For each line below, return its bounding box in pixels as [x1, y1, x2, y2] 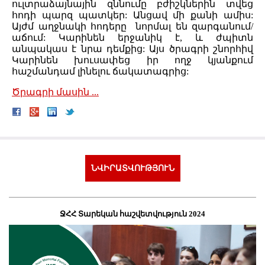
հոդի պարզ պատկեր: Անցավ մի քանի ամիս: [12, 10, 253, 21]
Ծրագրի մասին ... [12, 87, 99, 98]
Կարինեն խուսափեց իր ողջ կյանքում [12, 55, 253, 66]
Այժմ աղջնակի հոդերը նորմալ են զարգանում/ [12, 21, 253, 32]
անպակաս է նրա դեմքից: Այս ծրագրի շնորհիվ [12, 44, 253, 54]
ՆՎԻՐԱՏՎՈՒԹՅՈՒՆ [91, 164, 174, 173]
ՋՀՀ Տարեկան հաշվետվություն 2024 [60, 209, 205, 219]
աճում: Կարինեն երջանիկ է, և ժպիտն [12, 33, 253, 43]
